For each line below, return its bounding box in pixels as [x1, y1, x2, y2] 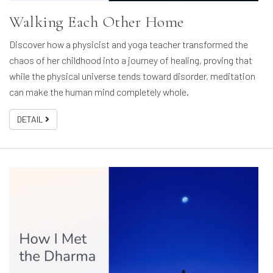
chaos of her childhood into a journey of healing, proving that [9, 54, 252, 66]
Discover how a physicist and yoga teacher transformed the [9, 38, 248, 51]
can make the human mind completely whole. [9, 86, 189, 98]
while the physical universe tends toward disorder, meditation [9, 70, 255, 82]
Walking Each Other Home [9, 12, 184, 32]
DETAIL [17, 114, 45, 125]
